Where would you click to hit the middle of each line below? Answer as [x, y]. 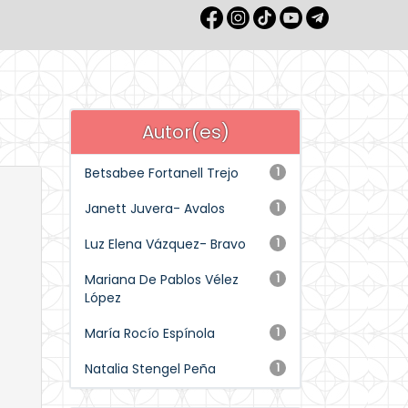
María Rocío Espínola [150, 333]
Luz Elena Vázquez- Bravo [165, 244]
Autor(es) [185, 132]
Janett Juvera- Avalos [155, 209]
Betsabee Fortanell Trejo [162, 173]
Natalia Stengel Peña [150, 369]
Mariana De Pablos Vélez [162, 280]
